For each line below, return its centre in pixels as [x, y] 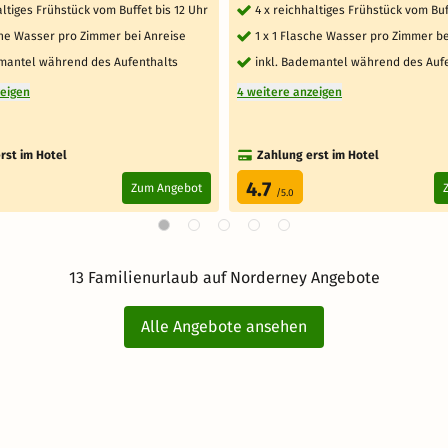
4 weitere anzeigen [289, 91]
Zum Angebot [166, 187]
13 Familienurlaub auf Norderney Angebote [224, 277]
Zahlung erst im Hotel [318, 154]
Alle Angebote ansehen [224, 326]
